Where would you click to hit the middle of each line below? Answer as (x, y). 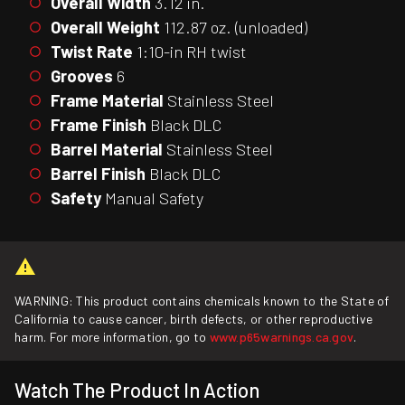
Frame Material (107, 100)
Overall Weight (105, 27)
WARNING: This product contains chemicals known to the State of (202, 301)
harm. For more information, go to (112, 337)
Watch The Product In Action (137, 390)
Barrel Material (107, 149)
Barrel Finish (98, 173)
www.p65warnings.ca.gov (282, 337)
